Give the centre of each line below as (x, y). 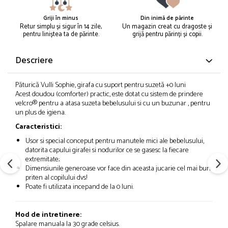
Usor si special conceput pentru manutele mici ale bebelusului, (115, 141)
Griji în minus (61, 19)
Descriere (34, 61)
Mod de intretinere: (48, 215)
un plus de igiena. (40, 113)
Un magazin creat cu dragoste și (167, 27)
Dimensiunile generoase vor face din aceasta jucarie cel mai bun (118, 169)
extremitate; (42, 160)
